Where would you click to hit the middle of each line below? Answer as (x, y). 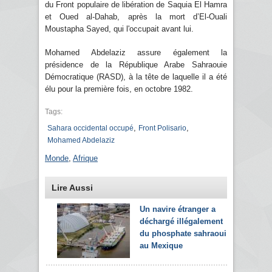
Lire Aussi (72, 187)
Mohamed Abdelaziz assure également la (136, 52)
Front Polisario (162, 128)
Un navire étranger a (178, 209)
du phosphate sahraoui (183, 233)
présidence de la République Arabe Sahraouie (136, 64)
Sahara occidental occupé (90, 128)
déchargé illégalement (181, 221)
